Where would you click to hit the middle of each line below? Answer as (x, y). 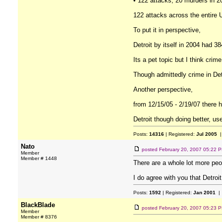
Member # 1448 (39, 158)
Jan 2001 (204, 193)
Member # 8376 (39, 217)
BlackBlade (38, 205)
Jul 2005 (207, 134)
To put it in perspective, (167, 30)
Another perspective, (163, 89)
